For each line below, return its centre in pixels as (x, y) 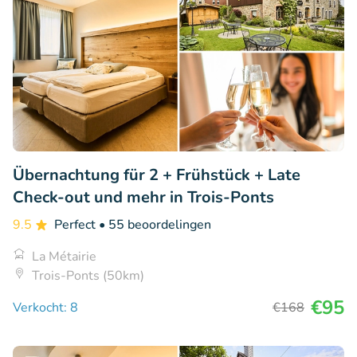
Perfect (76, 224)
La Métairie (64, 256)
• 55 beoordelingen (155, 224)
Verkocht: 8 (45, 307)
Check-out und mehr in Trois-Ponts (143, 197)
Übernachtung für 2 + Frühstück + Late (157, 175)
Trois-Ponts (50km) (88, 275)
